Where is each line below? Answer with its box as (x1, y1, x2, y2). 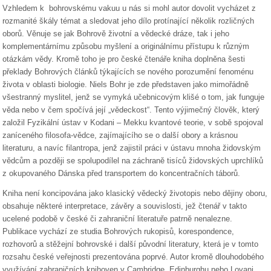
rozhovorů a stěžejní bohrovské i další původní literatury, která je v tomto (2, 240, 258, 249)
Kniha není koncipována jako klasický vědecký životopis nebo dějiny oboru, (2, 189, 267, 198)
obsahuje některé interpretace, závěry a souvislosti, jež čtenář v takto (2, 201, 247, 211)
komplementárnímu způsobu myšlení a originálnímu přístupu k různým (2, 42, 249, 51)
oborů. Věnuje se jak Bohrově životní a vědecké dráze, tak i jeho (2, 29, 229, 38)
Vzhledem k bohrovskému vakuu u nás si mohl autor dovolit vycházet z (2, 4, 256, 13)
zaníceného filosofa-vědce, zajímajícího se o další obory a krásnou (2, 131, 238, 140)
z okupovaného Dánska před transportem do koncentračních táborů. (2, 169, 240, 178)
